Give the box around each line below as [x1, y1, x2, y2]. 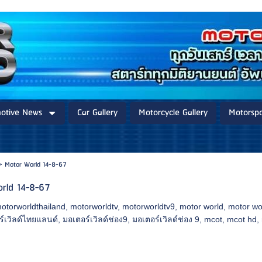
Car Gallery [77, 105, 118, 120]
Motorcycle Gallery [139, 105, 208, 120]
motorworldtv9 [122, 202, 175, 211]
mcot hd [227, 215, 257, 224]
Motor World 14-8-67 [4, 158, 67, 171]
